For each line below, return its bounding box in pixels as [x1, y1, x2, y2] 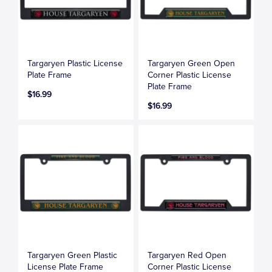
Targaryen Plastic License [27, 58, 123, 69]
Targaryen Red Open [148, 250, 227, 260]
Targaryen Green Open [148, 58, 236, 69]
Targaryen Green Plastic [27, 250, 118, 260]
